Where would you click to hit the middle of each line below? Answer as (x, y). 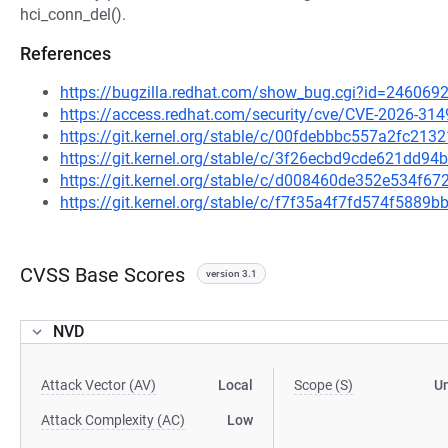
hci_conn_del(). (73, 14)
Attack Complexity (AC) (113, 420)
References (65, 53)
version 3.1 (231, 273)
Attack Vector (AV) (98, 385)
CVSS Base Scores (102, 275)
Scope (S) (324, 385)
